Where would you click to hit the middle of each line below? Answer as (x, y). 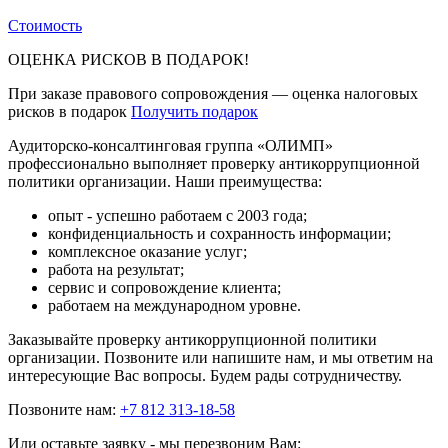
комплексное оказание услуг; (147, 251)
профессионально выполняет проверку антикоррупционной (214, 163)
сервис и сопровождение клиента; (164, 287)
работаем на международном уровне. (174, 305)
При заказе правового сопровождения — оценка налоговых (213, 93)
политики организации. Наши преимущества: (165, 181)
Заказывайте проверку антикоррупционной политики (192, 339)
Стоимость (45, 25)
